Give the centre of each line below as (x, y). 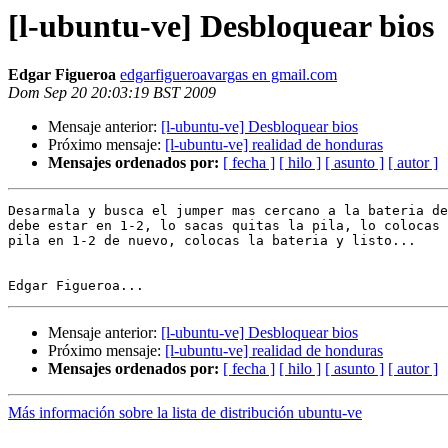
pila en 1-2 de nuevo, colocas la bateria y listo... (212, 241)
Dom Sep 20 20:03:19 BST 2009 (112, 93)
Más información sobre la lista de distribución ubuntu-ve (185, 413)
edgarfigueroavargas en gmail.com (228, 75)
